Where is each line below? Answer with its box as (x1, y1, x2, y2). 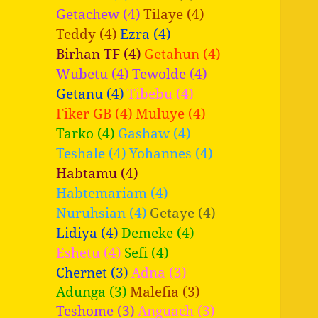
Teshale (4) (56, 143, 127, 162)
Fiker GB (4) (56, 104, 133, 122)
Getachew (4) (56, 4, 141, 23)
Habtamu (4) (56, 163, 139, 182)
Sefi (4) (124, 243, 170, 261)
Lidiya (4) (56, 223, 119, 241)
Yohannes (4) (129, 143, 214, 162)
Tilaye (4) (143, 4, 205, 23)
